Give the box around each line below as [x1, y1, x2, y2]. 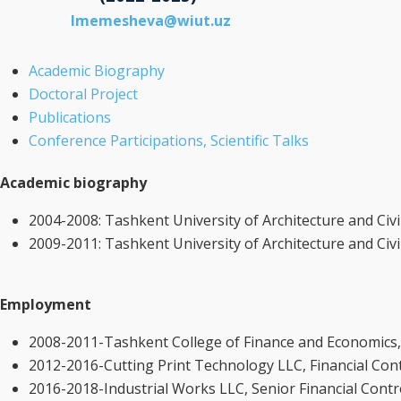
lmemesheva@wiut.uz [70, 11, 231, 30]
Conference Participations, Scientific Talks [29, 131, 309, 150]
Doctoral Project [29, 84, 138, 104]
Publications [29, 107, 111, 127]
